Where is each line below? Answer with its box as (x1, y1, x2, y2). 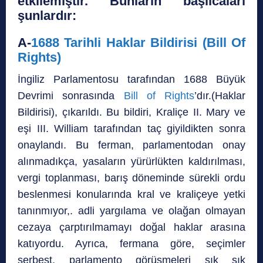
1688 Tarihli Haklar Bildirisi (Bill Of (31, 35, 245, 50)
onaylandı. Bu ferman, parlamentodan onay (18, 139, 245, 151)
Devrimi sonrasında (18, 89, 124, 102)
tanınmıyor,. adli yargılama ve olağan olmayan (18, 204, 245, 217)
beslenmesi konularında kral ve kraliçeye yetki (18, 188, 245, 200)
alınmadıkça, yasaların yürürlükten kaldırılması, (18, 155, 245, 167)
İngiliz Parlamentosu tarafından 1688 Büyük (18, 73, 245, 85)
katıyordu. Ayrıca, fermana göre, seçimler (18, 237, 245, 249)
